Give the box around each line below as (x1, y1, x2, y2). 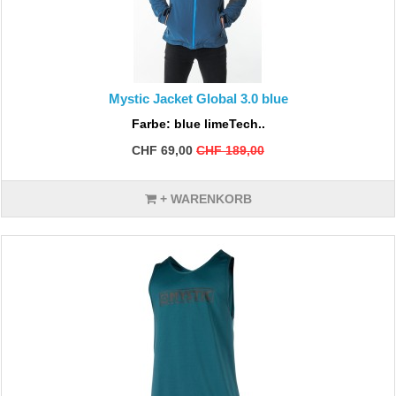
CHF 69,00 (132, 143, 193, 157)
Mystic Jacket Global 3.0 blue (108, 91, 288, 106)
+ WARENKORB (156, 192, 252, 206)
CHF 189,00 (196, 143, 264, 157)
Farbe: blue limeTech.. (131, 117, 265, 131)
